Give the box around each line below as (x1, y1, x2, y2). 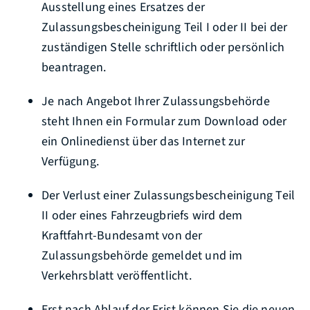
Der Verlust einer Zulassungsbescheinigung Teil (42, 187, 295, 205)
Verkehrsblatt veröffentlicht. (42, 267, 192, 285)
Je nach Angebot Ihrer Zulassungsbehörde (42, 93, 270, 111)
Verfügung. (42, 153, 99, 171)
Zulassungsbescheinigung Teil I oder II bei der (42, 19, 288, 37)
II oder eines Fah (42, 207, 130, 225)
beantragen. (42, 59, 107, 77)
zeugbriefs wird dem (134, 207, 243, 225)
